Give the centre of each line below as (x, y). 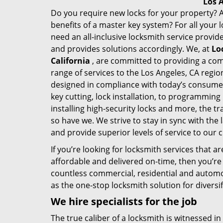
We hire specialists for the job (124, 201)
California (70, 61)
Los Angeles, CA (170, 73)
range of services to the (96, 73)
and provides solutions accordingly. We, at (131, 49)
